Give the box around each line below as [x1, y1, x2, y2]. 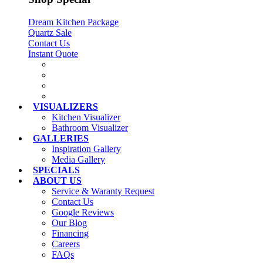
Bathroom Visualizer [52, 123, 128, 133]
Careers [52, 239, 80, 249]
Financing [52, 228, 89, 239]
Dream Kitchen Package [28, 17, 119, 28]
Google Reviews [52, 207, 114, 218]
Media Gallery [52, 154, 105, 165]
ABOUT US [33, 176, 82, 186]
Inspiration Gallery [52, 144, 121, 154]
